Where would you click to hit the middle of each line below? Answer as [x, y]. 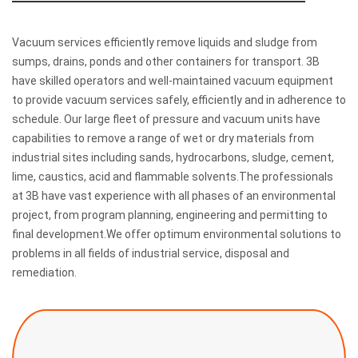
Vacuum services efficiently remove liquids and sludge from [165, 43]
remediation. [44, 273]
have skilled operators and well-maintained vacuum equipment [173, 81]
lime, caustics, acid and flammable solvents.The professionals [173, 177]
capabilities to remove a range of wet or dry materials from [163, 139]
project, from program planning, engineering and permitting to [170, 215]
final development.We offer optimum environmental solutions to [177, 235]
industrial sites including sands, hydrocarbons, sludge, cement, [173, 158]
